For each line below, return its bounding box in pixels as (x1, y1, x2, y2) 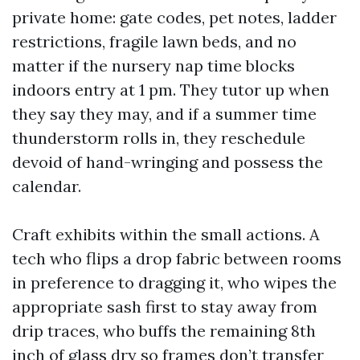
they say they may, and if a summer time (12, 103, 317, 124)
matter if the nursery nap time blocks (12, 55, 295, 76)
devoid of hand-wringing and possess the (12, 151, 323, 172)
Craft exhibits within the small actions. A (12, 223, 320, 244)
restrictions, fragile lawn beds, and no (12, 31, 297, 51)
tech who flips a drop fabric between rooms (12, 247, 342, 268)
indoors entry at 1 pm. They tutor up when (12, 79, 329, 100)
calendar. (12, 175, 81, 196)
